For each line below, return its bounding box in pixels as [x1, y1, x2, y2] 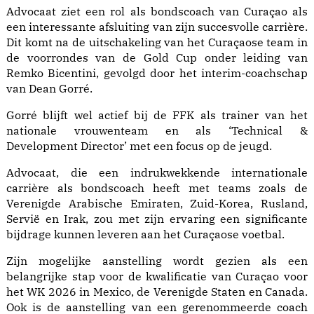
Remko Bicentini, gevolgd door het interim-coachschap [6, 66, 308, 81]
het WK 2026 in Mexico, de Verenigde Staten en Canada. [6, 285, 308, 299]
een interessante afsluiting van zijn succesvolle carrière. [6, 20, 308, 34]
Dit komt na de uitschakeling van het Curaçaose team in [6, 35, 308, 50]
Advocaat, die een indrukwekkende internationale [6, 165, 308, 180]
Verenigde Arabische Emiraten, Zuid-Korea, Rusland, [6, 196, 308, 211]
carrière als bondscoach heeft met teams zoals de [6, 181, 308, 196]
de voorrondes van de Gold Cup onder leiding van [6, 50, 308, 65]
